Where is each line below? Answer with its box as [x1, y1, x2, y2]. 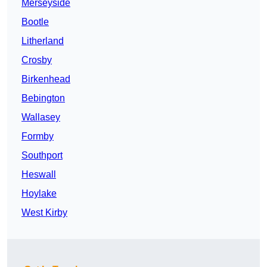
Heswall [21, 169, 56, 180]
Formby [21, 131, 54, 142]
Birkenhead [21, 74, 70, 85]
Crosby [21, 55, 52, 66]
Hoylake [21, 188, 57, 199]
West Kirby [21, 207, 67, 218]
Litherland [21, 36, 64, 46]
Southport [21, 150, 63, 161]
